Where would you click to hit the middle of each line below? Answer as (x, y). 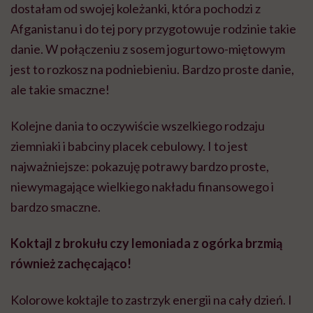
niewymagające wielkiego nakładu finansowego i (142, 186)
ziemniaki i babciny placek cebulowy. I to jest (129, 146)
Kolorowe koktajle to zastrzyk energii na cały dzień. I (151, 299)
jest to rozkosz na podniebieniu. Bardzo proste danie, (152, 69)
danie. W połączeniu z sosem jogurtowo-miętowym (148, 49)
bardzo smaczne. (56, 206)
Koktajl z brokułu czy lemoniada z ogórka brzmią (146, 243)
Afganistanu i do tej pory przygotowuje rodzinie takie (153, 28)
